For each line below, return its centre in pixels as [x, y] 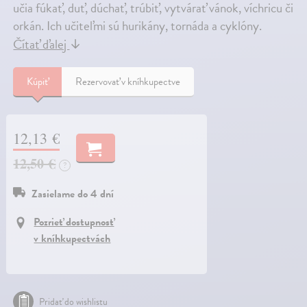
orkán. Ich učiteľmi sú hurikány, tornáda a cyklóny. [138, 25]
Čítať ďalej [41, 44]
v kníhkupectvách [72, 238]
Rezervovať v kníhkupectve [128, 81]
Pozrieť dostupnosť [74, 222]
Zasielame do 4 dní [73, 194]
